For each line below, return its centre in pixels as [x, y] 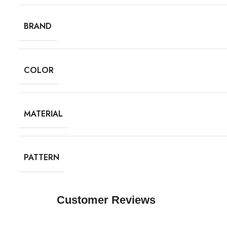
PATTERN [42, 158]
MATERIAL [43, 114]
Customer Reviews [106, 200]
